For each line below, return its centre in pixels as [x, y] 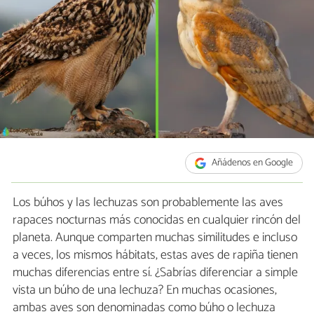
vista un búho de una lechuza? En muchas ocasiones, [145, 291]
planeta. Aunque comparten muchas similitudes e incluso [155, 238]
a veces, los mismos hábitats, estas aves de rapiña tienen [155, 255]
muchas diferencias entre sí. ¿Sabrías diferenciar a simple [155, 273]
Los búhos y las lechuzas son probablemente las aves [148, 203]
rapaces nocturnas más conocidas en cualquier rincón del [157, 220]
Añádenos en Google [252, 163]
